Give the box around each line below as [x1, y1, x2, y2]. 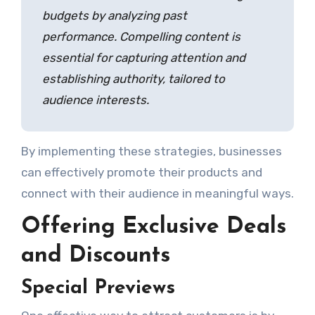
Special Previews [20, 278, 175, 298]
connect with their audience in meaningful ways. [20, 186, 294, 200]
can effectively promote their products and [20, 165, 262, 179]
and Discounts [20, 245, 170, 267]
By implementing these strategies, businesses [20, 144, 282, 158]
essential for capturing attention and [41, 51, 245, 65]
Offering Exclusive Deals [20, 216, 286, 238]
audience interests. [41, 93, 149, 107]
